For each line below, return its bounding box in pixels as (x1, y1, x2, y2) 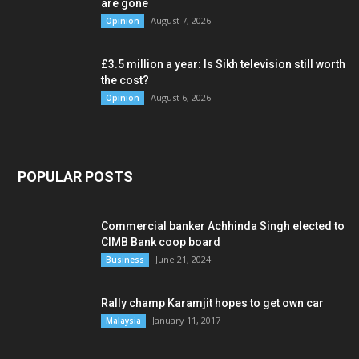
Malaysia (106, 315, 141, 326)
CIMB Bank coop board (101, 236, 220, 248)
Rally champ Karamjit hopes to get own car (101, 296, 324, 309)
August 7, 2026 (151, 14, 211, 26)
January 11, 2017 (152, 314, 220, 326)
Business (106, 254, 144, 265)
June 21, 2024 (155, 253, 211, 265)
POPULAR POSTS (18, 168, 133, 185)
